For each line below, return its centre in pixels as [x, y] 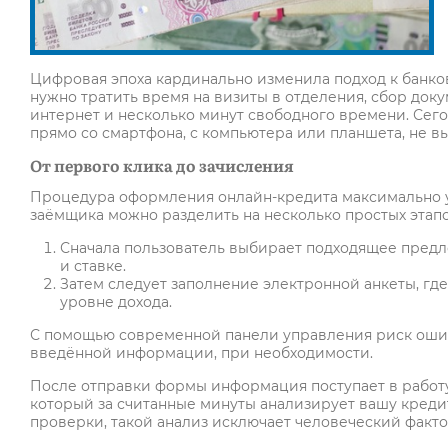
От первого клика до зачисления [162, 165]
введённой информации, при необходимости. [201, 353]
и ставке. [93, 266]
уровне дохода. [116, 302]
